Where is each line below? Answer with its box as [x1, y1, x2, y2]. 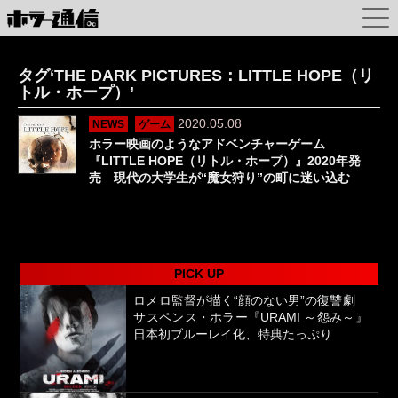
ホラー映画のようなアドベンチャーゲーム [89, 137, 325, 151]
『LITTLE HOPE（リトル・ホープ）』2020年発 [89, 154, 361, 168]
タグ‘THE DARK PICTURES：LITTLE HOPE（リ [18, 67, 374, 84]
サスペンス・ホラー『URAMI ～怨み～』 [133, 310, 368, 324]
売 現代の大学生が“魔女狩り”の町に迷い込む [89, 171, 350, 185]
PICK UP [174, 267, 224, 281]
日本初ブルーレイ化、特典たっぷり [133, 327, 333, 341]
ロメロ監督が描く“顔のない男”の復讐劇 [133, 293, 368, 307]
